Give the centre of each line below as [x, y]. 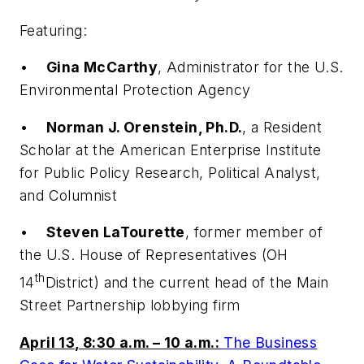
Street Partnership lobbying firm [130, 305]
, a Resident [282, 127]
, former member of [254, 232]
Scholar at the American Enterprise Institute [171, 149]
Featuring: [75, 30]
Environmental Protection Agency [135, 90]
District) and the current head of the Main [187, 283]
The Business [269, 342]
